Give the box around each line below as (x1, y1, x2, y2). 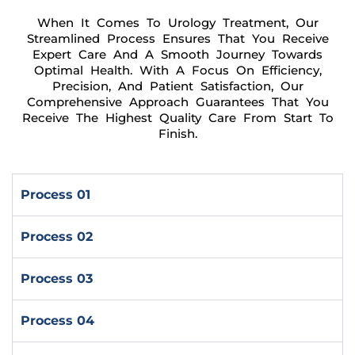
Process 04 (21, 313, 94, 328)
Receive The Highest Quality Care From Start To (21, 110, 334, 125)
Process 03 (21, 271, 93, 286)
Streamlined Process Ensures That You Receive (26, 31, 329, 46)
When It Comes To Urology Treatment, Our (36, 15, 319, 30)
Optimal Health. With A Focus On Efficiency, (33, 63, 322, 78)
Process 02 (21, 229, 93, 244)
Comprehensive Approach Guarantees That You (26, 94, 329, 109)
